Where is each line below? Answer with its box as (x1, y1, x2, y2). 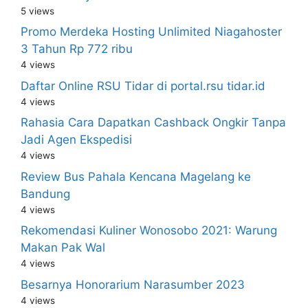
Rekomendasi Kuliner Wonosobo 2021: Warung (21, 223, 277, 237)
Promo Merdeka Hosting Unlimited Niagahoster (21, 25, 282, 38)
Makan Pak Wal (21, 241, 105, 254)
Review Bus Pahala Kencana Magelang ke (21, 169, 251, 184)
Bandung (21, 186, 70, 201)
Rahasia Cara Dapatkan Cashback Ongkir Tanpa (21, 115, 286, 129)
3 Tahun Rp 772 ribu (21, 42, 133, 56)
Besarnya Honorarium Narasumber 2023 (21, 277, 245, 291)
